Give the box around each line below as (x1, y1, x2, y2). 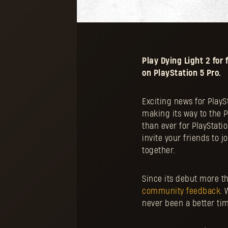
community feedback (142, 187, 220, 196)
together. (142, 146, 178, 155)
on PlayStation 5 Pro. (142, 69, 221, 78)
